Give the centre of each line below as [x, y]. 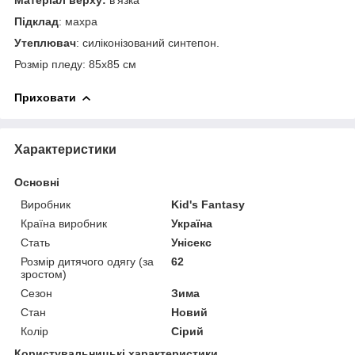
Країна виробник [64, 223]
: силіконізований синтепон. [148, 42]
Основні [37, 182]
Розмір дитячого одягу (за [87, 261]
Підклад [36, 21]
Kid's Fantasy [208, 204]
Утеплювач [45, 42]
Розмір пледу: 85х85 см [75, 64]
